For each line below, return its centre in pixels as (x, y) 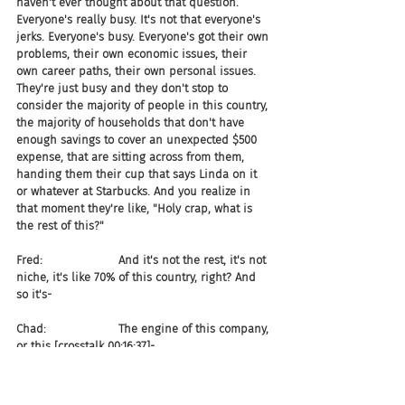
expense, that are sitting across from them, (132, 157)
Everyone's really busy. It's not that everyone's (140, 19)
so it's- (34, 294)
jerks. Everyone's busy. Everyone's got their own (144, 37)
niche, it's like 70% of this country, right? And (138, 277)
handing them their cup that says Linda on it (138, 174)
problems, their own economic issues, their (133, 54)
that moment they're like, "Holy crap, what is (136, 208)
